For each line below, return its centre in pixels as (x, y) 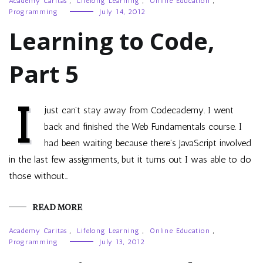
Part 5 (44, 74)
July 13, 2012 (122, 242)
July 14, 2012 (122, 12)
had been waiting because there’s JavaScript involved (148, 143)
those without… (39, 176)
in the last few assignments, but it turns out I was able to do (130, 159)
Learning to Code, (112, 41)
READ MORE (57, 207)
